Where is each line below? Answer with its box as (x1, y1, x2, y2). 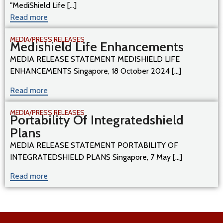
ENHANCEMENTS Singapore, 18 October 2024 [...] (10, 66, 181, 76)
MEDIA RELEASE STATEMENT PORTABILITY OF (10, 140, 178, 150)
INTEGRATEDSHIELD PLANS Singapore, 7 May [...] (10, 152, 182, 162)
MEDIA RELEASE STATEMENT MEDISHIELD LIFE (10, 54, 180, 64)
